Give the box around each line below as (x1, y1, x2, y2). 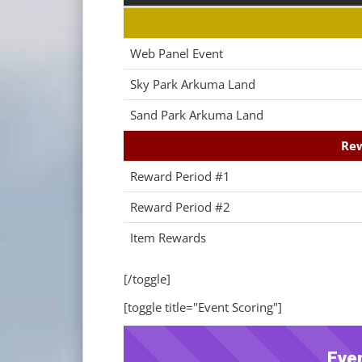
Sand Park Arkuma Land (130, 107, 263, 123)
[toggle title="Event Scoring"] (124, 299, 282, 315)
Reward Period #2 (130, 199, 230, 215)
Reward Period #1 (130, 168, 230, 184)
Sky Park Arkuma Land (130, 76, 255, 92)
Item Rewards (130, 229, 206, 246)
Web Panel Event (130, 45, 223, 61)
